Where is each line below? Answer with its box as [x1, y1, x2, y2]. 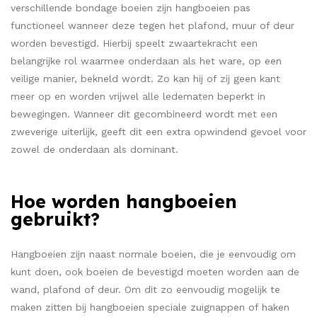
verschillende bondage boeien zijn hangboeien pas [11, 2, 250, 13]
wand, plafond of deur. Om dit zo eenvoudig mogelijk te [11, 283, 280, 295]
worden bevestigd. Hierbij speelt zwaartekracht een [11, 38, 258, 49]
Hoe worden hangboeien [11, 190, 237, 212]
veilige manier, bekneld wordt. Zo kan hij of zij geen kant [11, 73, 280, 84]
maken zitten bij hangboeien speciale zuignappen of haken [11, 301, 289, 313]
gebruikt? [11, 207, 100, 230]
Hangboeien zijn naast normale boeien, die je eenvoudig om [11, 248, 296, 260]
